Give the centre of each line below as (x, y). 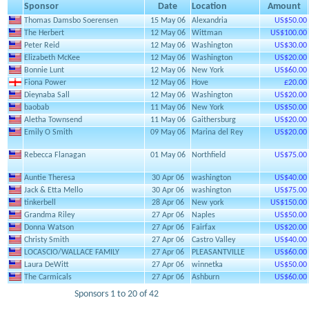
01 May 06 (168, 155)
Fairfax (203, 228)
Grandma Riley (49, 215)
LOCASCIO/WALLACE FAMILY (72, 252)
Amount (284, 7)
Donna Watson (49, 228)
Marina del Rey (217, 132)
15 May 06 (168, 21)
